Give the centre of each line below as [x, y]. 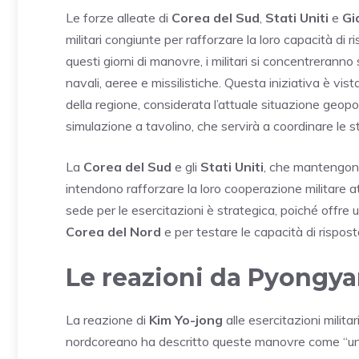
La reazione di [107, 320]
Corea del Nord [113, 232]
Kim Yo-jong [186, 320]
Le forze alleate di [119, 18]
